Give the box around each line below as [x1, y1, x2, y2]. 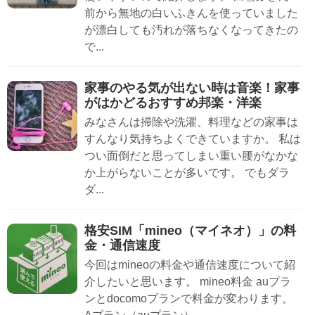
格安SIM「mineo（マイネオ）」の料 [84, 223, 296, 238]
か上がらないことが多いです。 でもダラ [84, 166, 290, 179]
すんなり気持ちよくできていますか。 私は [84, 132, 301, 145]
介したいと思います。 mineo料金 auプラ [84, 275, 291, 288]
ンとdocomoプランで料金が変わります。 [84, 292, 293, 304]
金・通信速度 [84, 238, 160, 252]
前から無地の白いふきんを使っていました [84, 6, 298, 19]
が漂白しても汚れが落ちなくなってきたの [84, 23, 298, 36]
